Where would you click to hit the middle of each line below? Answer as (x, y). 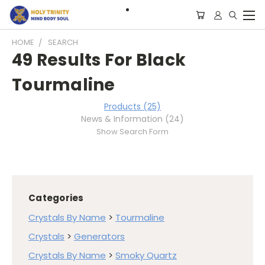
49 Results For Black (99, 60)
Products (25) (132, 106)
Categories (56, 198)
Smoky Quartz (146, 255)
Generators (99, 236)
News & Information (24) (132, 119)
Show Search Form (132, 132)
